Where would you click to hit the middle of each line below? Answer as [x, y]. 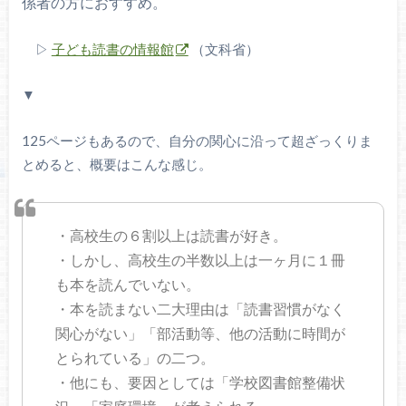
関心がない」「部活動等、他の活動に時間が [201, 333]
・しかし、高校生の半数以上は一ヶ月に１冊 [201, 259]
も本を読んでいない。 [128, 284]
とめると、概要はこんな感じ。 [116, 164]
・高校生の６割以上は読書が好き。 [172, 235]
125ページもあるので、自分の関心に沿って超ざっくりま [197, 140]
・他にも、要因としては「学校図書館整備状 [201, 382]
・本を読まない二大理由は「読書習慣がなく [201, 308]
